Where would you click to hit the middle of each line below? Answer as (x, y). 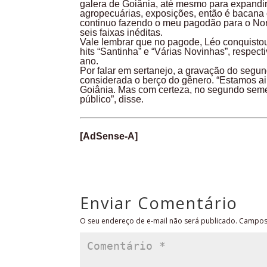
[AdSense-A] (109, 136)
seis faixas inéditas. (122, 33)
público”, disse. (113, 100)
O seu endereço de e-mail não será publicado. (159, 221)
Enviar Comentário (159, 203)
